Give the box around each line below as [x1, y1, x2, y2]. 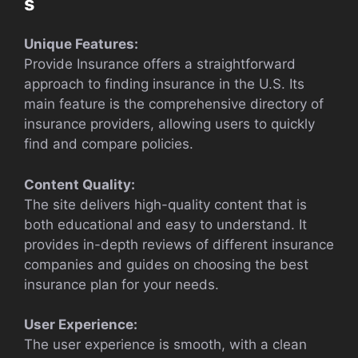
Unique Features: [24, 36, 138, 53]
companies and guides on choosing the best [24, 256, 308, 272]
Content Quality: [24, 176, 135, 193]
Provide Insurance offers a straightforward [24, 56, 296, 73]
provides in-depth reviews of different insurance [24, 236, 334, 253]
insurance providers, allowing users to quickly [24, 116, 315, 133]
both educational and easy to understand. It [24, 216, 307, 233]
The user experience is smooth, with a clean [24, 336, 307, 353]
